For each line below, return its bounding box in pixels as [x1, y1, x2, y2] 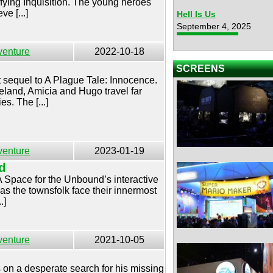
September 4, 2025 [176, 21, 251, 31]
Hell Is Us [176, 9, 216, 19]
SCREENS [175, 63, 225, 74]
